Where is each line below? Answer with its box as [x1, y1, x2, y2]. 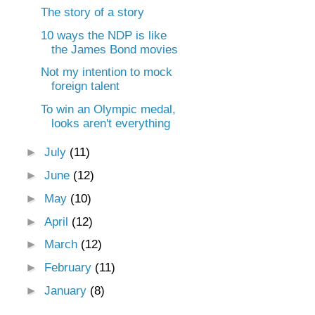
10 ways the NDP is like [41, 28, 167, 42]
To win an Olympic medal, [41, 103, 176, 116]
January [44, 283, 91, 297]
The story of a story [41, 5, 145, 19]
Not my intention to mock [41, 65, 173, 79]
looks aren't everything [51, 117, 171, 130]
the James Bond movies [51, 42, 179, 56]
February [44, 261, 96, 274]
